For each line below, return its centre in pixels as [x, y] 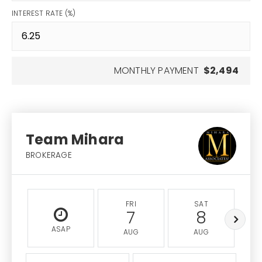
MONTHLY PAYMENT [156, 70]
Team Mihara [75, 139]
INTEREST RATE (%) [44, 13]
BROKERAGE [49, 155]
